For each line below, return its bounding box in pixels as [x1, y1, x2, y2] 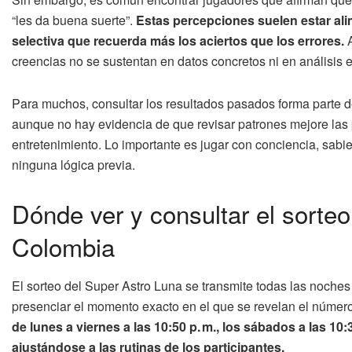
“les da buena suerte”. [12, 11, 136, 30]
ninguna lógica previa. [12, 156, 135, 174]
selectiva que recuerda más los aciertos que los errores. [12, 31, 344, 50]
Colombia [12, 229, 115, 265]
